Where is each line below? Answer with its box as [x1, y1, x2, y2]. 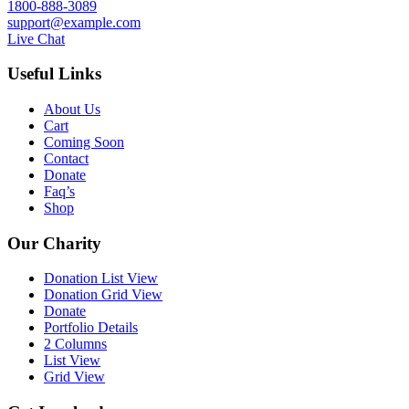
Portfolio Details [44, 320, 138, 336]
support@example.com [7, 14, 141, 30]
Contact [44, 150, 89, 166]
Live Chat [7, 30, 65, 47]
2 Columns [44, 336, 107, 352]
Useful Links [7, 64, 101, 84]
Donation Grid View [44, 287, 163, 303]
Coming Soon [44, 133, 124, 150]
